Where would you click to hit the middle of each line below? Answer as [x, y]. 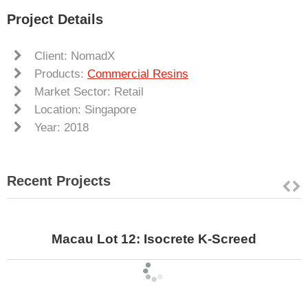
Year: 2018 [62, 128]
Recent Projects [59, 181]
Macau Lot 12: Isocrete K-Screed [154, 239]
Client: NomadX [75, 56]
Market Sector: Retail [89, 92]
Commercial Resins [138, 74]
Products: [61, 74]
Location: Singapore [85, 110]
